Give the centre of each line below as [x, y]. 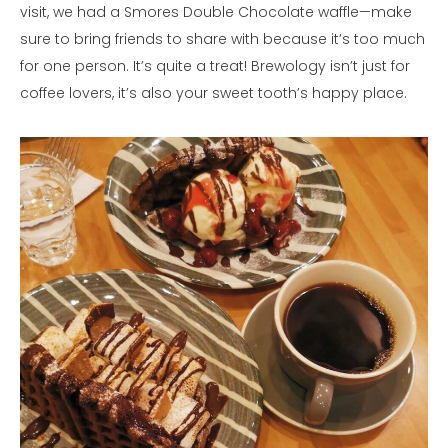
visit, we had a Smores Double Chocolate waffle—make [216, 12]
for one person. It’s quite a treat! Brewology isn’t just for [215, 66]
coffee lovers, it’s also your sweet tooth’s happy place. [213, 93]
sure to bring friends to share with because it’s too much [222, 39]
